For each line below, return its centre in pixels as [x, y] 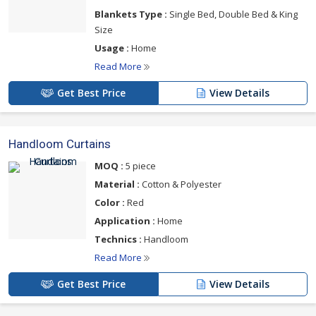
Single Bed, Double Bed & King [232, 14]
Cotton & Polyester [181, 184]
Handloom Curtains [60, 144]
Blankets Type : [131, 14]
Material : [117, 184]
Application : [125, 221]
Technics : [118, 239]
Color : [110, 203]
